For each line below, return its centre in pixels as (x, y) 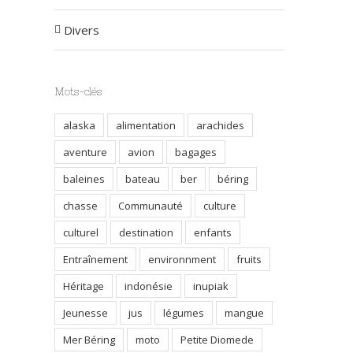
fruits (249, 259)
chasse (80, 206)
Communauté (150, 206)
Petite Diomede (217, 340)
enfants (212, 232)
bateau (142, 179)
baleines (84, 179)
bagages (195, 152)
